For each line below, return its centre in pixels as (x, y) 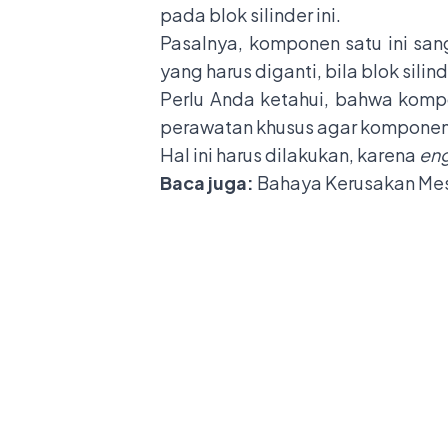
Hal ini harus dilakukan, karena (289, 154)
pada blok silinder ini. (252, 14)
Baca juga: (208, 182)
